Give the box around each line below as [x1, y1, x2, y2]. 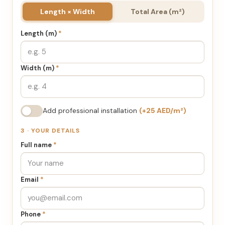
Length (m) [21, 29, 58, 38]
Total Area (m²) [130, 7, 185, 16]
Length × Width [40, 7, 95, 16]
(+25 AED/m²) [139, 106, 186, 116]
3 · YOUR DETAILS [21, 126, 80, 135]
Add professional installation [43, 106, 139, 116]
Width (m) [21, 63, 56, 72]
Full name [21, 140, 53, 149]
